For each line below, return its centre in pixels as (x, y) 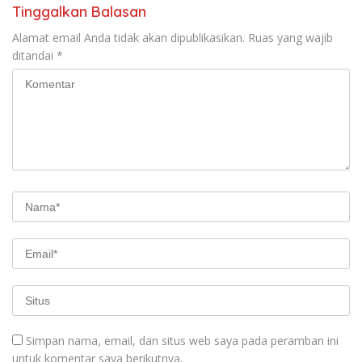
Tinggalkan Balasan (79, 12)
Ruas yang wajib (290, 38)
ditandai (34, 56)
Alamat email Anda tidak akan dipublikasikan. (128, 38)
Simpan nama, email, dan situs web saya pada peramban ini (182, 341)
